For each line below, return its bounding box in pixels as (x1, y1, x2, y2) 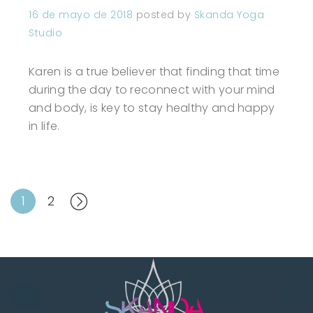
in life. (29, 118, 60, 135)
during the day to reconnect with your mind (29, 82, 275, 99)
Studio (29, 26, 62, 41)
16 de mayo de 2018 (29, 8, 133, 22)
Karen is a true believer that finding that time (29, 64, 280, 80)
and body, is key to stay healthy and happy (29, 100, 275, 117)
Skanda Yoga (194, 8, 264, 22)
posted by (136, 8, 194, 22)
